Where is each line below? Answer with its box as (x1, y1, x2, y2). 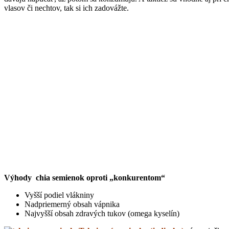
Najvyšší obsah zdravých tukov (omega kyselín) (25, 209, 179, 218)
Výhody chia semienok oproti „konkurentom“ (4, 173, 165, 182)
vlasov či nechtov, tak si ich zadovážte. (4, 4, 129, 13)
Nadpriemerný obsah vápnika (25, 200, 120, 209)
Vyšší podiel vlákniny (25, 191, 94, 200)
